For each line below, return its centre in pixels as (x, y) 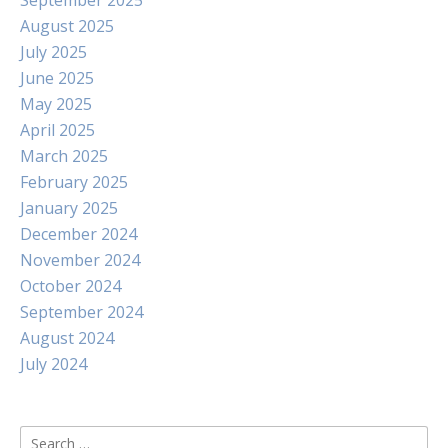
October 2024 (70, 286)
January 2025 (69, 208)
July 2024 (53, 364)
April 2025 (57, 130)
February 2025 (74, 182)
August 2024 (67, 338)
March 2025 (64, 156)
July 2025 (53, 52)
